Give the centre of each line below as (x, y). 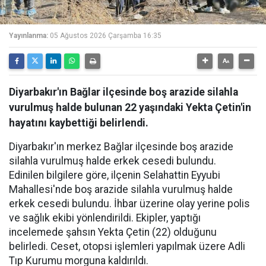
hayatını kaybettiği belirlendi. (79, 123)
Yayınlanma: (28, 36)
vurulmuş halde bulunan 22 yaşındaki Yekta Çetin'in (130, 107)
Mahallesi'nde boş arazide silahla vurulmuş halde (121, 189)
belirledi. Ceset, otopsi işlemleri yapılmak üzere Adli (127, 246)
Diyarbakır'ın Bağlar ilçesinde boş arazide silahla (123, 92)
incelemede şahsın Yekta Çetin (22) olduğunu (113, 232)
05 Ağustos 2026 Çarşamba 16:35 (106, 36)
